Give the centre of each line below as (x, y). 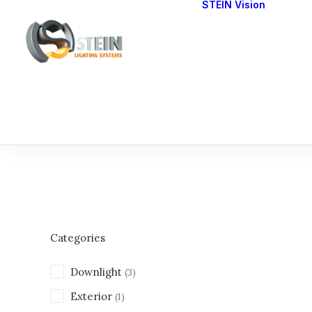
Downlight (96, 272)
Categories (78, 238)
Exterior (91, 296)
